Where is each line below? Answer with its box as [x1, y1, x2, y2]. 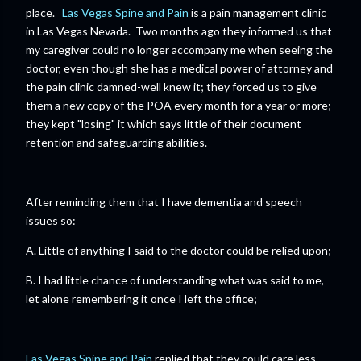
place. [26, 6, 62, 20]
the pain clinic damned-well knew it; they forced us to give [26, 80, 317, 94]
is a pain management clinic [189, 6, 326, 20]
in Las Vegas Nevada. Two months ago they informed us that [26, 24, 332, 39]
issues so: [26, 214, 76, 228]
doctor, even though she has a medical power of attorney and [26, 61, 333, 76]
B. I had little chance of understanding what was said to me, [26, 273, 324, 288]
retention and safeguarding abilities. [26, 135, 207, 150]
